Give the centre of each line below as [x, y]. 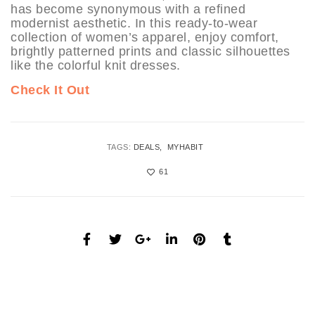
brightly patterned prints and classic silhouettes [150, 51]
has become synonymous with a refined [128, 9]
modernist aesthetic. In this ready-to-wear [134, 23]
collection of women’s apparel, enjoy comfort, [145, 37]
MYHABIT [185, 147]
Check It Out [50, 90]
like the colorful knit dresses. [96, 65]
